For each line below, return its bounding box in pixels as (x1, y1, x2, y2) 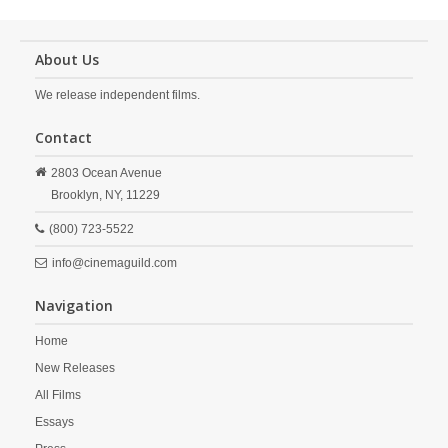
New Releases (35, 361, 115, 375)
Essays (35, 415, 74, 429)
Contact (35, 128, 92, 147)
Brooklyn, (51, 188, 102, 202)
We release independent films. (35, 88, 200, 102)
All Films (35, 388, 81, 402)
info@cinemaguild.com (52, 256, 177, 270)
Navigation (35, 296, 113, 315)
